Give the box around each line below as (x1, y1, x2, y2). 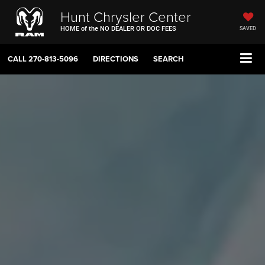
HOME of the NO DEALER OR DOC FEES (60, 24, 176, 33)
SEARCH (153, 53, 184, 65)
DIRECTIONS (93, 53, 138, 65)
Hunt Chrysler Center (60, 6, 191, 26)
